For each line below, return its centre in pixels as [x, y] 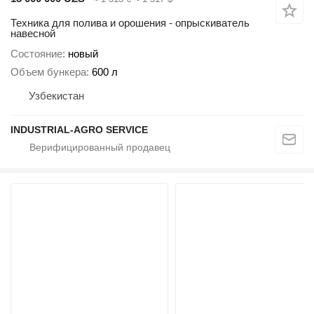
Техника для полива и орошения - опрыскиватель [130, 22]
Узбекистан [56, 96]
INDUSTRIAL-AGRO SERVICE [79, 130]
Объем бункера [48, 72]
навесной [33, 33]
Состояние [36, 53]
